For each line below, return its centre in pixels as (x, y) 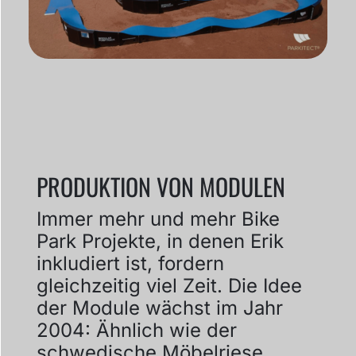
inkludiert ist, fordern (130, 264)
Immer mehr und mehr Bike (158, 219)
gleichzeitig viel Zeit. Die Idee (169, 286)
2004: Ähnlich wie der (136, 331)
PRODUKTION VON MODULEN (161, 187)
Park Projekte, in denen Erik (160, 242)
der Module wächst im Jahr (159, 308)
